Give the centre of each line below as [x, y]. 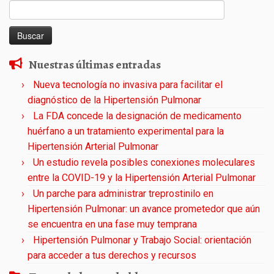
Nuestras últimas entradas [95, 64]
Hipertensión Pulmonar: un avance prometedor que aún [144, 209]
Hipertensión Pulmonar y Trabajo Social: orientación [142, 240]
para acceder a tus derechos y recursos [112, 255]
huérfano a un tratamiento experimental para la [126, 131]
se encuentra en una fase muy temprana [112, 224]
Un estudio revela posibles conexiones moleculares [144, 162]
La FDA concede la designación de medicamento [137, 116]
